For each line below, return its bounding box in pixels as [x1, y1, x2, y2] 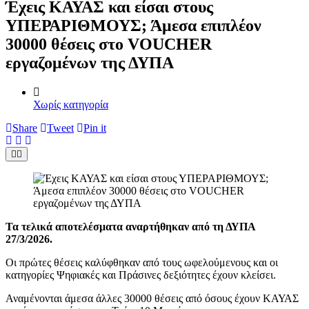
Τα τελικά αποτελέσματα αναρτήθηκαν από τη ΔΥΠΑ [6, 220, 255, 232]
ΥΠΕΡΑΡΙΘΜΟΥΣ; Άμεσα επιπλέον [6, 16, 261, 34]
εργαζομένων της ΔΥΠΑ [6, 53, 174, 72]
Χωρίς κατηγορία [33, 98, 108, 110]
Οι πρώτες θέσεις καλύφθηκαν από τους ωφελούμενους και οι [6, 256, 278, 268]
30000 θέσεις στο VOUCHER [6, 34, 212, 53]
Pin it [83, 121, 106, 134]
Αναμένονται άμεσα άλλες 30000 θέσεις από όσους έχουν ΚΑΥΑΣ [6, 292, 299, 304]
